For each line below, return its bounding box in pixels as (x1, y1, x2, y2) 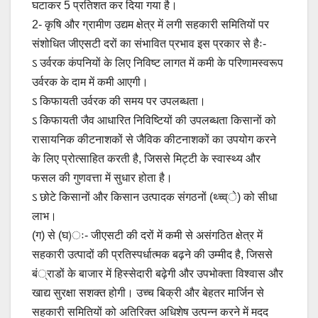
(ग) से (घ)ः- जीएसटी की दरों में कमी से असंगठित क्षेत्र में (32, 229, 263, 241)
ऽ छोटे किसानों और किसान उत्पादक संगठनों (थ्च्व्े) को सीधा (32, 190, 278, 203)
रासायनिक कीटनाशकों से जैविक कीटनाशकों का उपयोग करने (32, 133, 276, 146)
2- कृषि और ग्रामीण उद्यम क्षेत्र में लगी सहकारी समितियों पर (32, 18, 269, 31)
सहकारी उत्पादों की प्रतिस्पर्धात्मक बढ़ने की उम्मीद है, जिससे (32, 248, 273, 261)
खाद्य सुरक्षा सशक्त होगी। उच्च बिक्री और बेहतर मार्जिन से (32, 286, 264, 299)
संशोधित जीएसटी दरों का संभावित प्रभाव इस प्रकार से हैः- (32, 37, 266, 50)
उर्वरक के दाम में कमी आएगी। (32, 75, 148, 88)
